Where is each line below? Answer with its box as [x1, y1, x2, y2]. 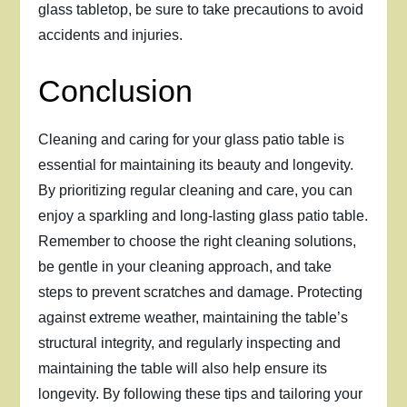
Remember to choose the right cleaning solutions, [38, 233, 357, 249]
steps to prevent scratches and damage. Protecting [38, 284, 363, 300]
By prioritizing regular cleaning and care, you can [38, 183, 353, 198]
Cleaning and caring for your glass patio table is [38, 132, 345, 147]
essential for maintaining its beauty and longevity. [38, 157, 354, 173]
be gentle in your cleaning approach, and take [38, 259, 333, 274]
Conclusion [38, 74, 194, 108]
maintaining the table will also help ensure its [38, 361, 328, 376]
